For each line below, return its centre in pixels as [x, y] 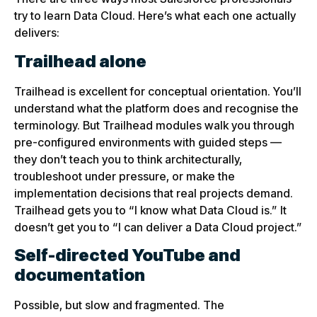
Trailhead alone [80, 61]
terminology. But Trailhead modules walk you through [154, 125]
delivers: [37, 33]
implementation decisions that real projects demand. [154, 193]
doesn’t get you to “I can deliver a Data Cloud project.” [158, 227]
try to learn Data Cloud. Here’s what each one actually [155, 16]
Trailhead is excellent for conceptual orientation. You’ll [158, 91]
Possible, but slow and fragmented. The [119, 305]
